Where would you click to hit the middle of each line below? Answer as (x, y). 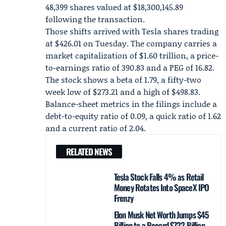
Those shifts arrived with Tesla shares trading (132, 31)
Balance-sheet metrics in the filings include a (131, 104)
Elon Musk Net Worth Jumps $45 (162, 215)
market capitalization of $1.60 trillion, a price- (132, 55)
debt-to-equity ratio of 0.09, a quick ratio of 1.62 (133, 116)
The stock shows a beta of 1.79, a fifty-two (123, 79)
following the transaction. (95, 19)
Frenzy (124, 198)
